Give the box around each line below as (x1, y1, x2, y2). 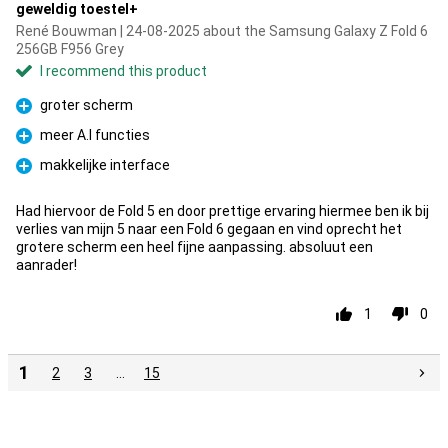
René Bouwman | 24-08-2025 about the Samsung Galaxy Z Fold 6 (16, 23, 428, 39)
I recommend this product (40, 63, 207, 79)
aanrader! (16, 257, 77, 273)
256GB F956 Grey (16, 41, 124, 57)
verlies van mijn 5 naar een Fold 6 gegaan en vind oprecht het (16, 221, 402, 237)
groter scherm (40, 97, 133, 113)
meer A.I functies (40, 127, 150, 143)
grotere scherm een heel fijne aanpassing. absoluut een (16, 239, 373, 255)
